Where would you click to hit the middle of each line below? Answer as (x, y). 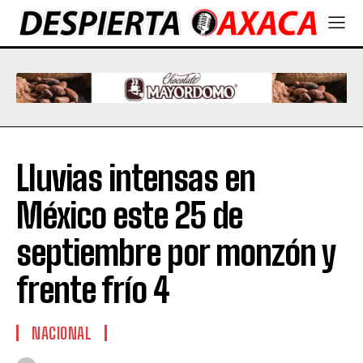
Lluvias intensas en (136, 179)
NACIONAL (62, 333)
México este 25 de (129, 216)
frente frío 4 (93, 290)
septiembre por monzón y (176, 253)
